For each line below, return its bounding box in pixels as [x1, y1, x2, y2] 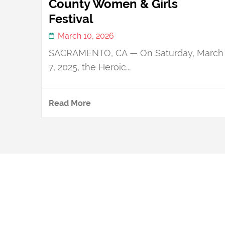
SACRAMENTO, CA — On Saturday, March [49, 47, 223, 58]
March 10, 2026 [57, 31, 114, 41]
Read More [49, 98, 91, 108]
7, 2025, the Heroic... [49, 61, 131, 72]
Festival [49, 11, 93, 26]
